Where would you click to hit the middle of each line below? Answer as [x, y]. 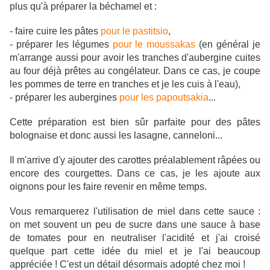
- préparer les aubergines [64, 98]
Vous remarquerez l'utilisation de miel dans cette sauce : [135, 212]
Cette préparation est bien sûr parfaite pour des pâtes [135, 122]
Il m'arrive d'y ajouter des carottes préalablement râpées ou [135, 160]
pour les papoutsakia [164, 98]
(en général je [228, 45]
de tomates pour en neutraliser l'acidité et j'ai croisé [135, 238]
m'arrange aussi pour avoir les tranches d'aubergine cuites [135, 58]
